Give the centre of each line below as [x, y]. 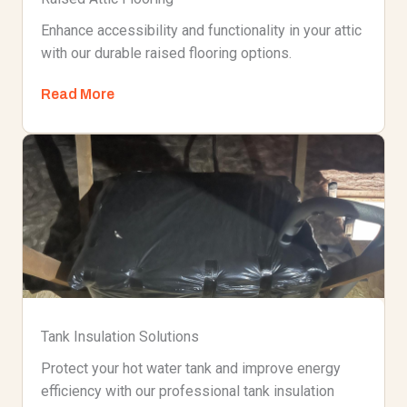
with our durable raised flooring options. [166, 53]
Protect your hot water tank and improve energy [191, 368]
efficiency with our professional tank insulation [188, 391]
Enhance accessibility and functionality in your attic [201, 30]
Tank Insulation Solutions [120, 337]
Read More [78, 94]
